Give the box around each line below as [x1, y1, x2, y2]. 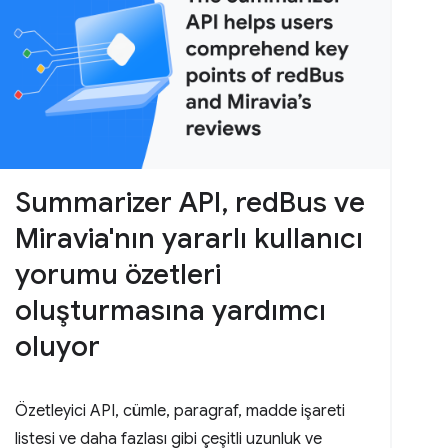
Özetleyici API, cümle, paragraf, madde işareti [15, 401, 346, 422]
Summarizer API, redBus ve [15, 185, 366, 221]
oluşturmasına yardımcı [15, 293, 327, 329]
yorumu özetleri [15, 257, 222, 293]
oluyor [15, 329, 101, 365]
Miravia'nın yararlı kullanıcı [15, 221, 364, 257]
